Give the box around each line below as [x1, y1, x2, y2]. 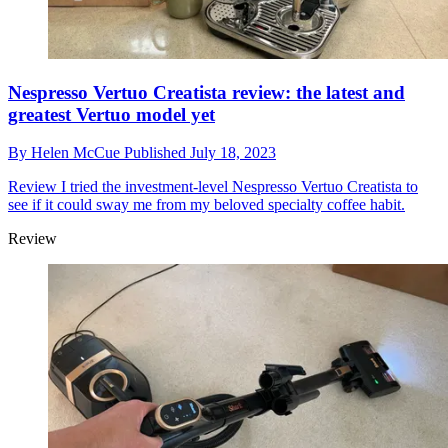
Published [124, 144, 190, 162]
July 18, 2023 [190, 144, 276, 162]
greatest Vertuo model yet [8, 103, 215, 125]
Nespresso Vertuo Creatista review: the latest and [8, 81, 405, 103]
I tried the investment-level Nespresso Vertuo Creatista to [57, 178, 418, 196]
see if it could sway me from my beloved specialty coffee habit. [8, 196, 405, 214]
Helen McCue [31, 144, 124, 162]
